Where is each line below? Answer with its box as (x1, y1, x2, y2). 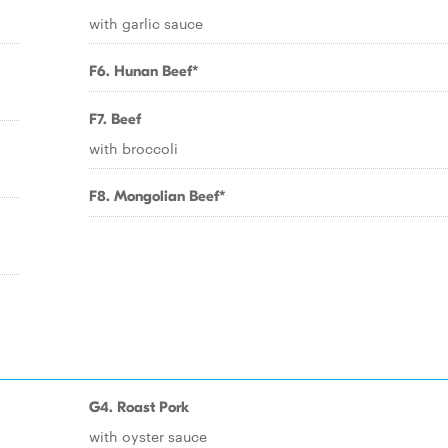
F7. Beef (89, 110, 141, 128)
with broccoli (89, 138, 178, 158)
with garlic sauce (89, 13, 203, 33)
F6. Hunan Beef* (89, 62, 199, 80)
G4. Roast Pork (89, 398, 189, 416)
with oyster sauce (89, 426, 207, 446)
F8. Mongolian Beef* (89, 187, 226, 205)
